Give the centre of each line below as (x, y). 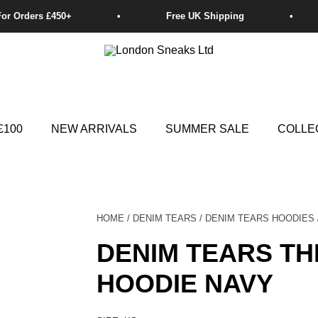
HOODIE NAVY (185, 283)
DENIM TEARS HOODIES (260, 218)
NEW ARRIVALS (94, 129)
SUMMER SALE (207, 129)
